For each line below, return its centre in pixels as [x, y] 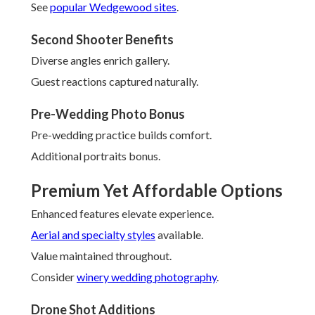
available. [179, 235]
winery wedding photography [147, 277]
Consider [54, 277]
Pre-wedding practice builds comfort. [121, 135]
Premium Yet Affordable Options [157, 191]
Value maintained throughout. [101, 256]
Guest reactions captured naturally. [115, 82]
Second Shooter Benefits [102, 40]
